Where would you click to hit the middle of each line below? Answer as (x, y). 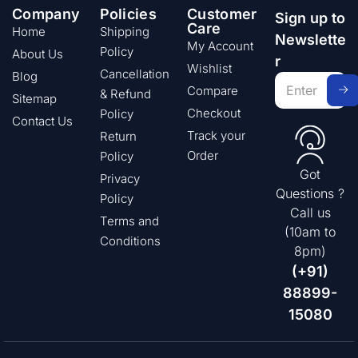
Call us (310, 212)
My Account (220, 46)
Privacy (119, 178)
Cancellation (134, 74)
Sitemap (34, 98)
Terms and (129, 221)
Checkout (214, 113)
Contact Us (42, 121)
